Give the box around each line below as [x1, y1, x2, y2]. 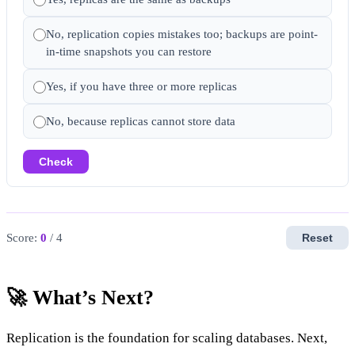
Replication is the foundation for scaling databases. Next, [6, 330, 327, 345]
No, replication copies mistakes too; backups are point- [46, 27, 318, 40]
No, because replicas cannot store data [46, 114, 235, 128]
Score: [6, 231, 40, 244]
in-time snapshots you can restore [46, 44, 212, 58]
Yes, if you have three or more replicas [46, 79, 237, 93]
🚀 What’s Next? [6, 285, 154, 309]
